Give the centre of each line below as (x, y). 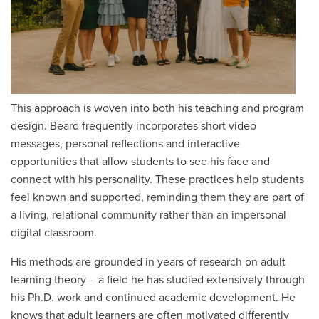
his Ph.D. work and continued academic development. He (153, 298)
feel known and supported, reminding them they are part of (157, 197)
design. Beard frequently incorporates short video (134, 126)
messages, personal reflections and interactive (125, 144)
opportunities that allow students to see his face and (140, 162)
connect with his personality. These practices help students (157, 179)
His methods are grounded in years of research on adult (148, 262)
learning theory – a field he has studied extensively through (158, 280)
